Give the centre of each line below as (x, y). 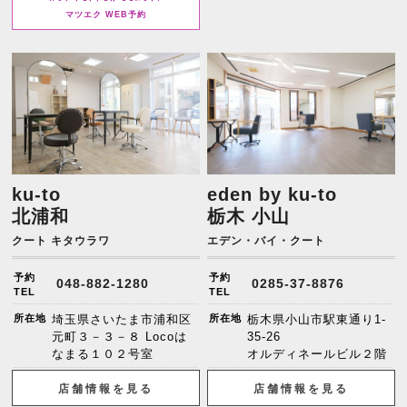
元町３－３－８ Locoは (120, 336)
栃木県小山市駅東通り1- (317, 319)
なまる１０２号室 (103, 353)
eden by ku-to (273, 194)
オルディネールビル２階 (318, 353)
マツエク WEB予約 (105, 15)
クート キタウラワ (61, 240)
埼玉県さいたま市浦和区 (122, 319)
